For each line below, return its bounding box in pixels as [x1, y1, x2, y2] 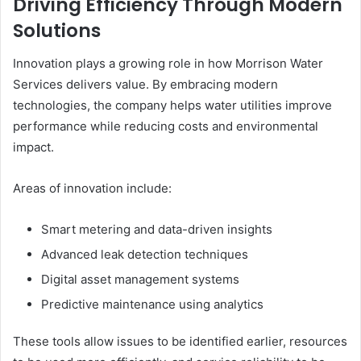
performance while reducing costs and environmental [13, 118, 318, 134]
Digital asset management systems [41, 271, 239, 287]
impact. [13, 139, 54, 155]
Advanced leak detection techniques [41, 246, 248, 262]
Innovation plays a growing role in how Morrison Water [13, 55, 323, 71]
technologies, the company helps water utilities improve [13, 97, 332, 113]
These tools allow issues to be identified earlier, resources [13, 333, 347, 349]
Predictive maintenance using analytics [41, 296, 263, 312]
